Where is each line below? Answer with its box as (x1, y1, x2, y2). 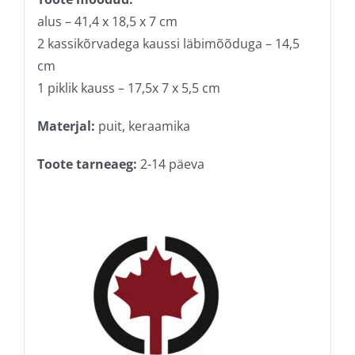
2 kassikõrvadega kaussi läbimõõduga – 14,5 (36, 34, 300, 52)
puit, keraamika (94, 116, 190, 135)
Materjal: (36, 116, 95, 135)
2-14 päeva (136, 155, 204, 173)
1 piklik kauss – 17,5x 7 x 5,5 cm (36, 78, 220, 97)
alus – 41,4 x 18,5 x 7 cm (36, 12, 177, 30)
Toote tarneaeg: (36, 155, 137, 173)
